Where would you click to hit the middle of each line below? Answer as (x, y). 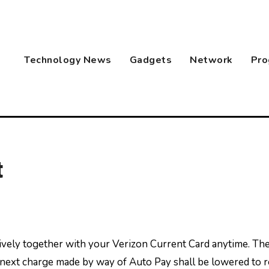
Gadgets (150, 60)
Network (211, 60)
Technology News (68, 60)
